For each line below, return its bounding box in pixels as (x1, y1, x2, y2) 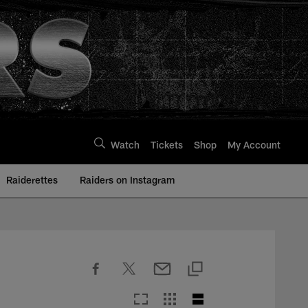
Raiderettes (6, 174, 58, 186)
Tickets (151, 138, 183, 151)
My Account (228, 138, 280, 151)
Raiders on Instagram (80, 174, 175, 186)
